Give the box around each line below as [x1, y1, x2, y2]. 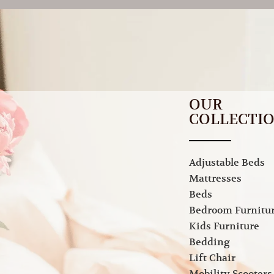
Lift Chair [189, 252, 235, 265]
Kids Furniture [189, 220, 259, 233]
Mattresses [189, 172, 242, 185]
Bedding [189, 236, 230, 249]
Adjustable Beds [189, 157, 265, 169]
